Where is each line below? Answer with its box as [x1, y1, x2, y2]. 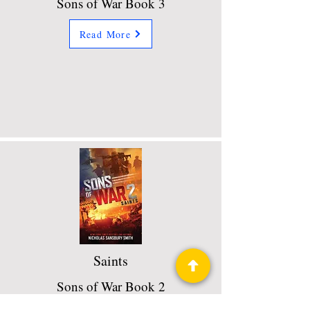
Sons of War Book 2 [56, 277, 165, 295]
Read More [79, 27, 131, 41]
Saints [93, 251, 128, 271]
